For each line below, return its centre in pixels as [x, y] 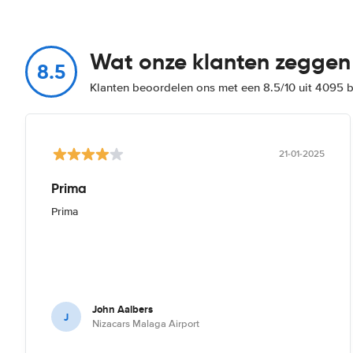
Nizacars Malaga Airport [146, 324]
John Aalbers [123, 309]
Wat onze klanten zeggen [220, 62]
